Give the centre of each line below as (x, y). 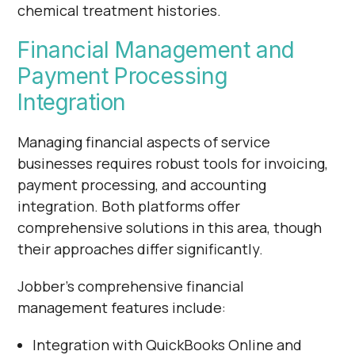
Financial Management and (156, 50)
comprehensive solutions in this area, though (170, 227)
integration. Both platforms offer (129, 206)
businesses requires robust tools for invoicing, (173, 163)
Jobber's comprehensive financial (131, 286)
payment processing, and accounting (142, 185)
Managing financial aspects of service (144, 142)
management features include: (122, 307)
